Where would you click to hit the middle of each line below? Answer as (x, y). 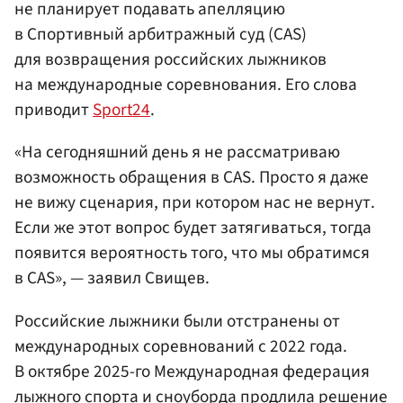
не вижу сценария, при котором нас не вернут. (195, 203)
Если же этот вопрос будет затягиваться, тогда (193, 228)
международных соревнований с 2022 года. (181, 346)
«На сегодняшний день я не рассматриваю (177, 152)
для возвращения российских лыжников (170, 60)
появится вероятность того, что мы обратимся (192, 253)
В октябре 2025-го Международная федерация (192, 371)
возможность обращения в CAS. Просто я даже (192, 178)
